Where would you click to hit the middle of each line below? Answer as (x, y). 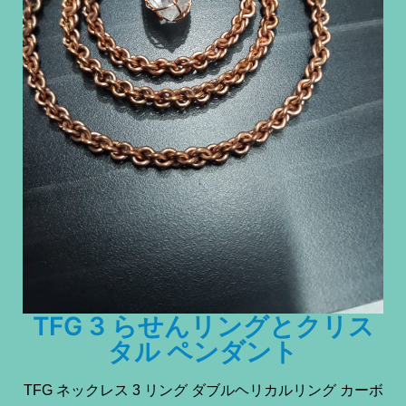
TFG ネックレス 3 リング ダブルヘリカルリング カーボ (203, 390)
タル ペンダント (203, 351)
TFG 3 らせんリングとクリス (203, 326)
